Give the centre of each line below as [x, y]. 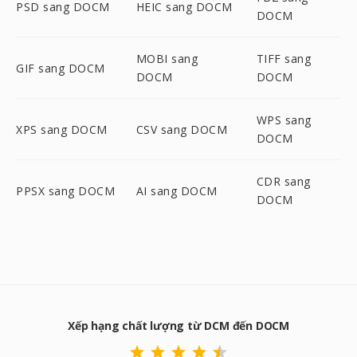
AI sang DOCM [177, 190]
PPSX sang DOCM [65, 190]
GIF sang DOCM [61, 68]
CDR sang [283, 181]
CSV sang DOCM [182, 129]
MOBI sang [167, 59]
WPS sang [284, 120]
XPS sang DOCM [62, 129]
